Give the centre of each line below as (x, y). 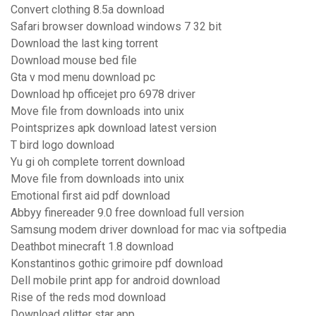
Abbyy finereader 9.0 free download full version (127, 213)
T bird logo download (62, 145)
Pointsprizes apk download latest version (114, 128)
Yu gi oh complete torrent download (98, 162)
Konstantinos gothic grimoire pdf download (117, 264)
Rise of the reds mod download (88, 298)
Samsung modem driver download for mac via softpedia (148, 230)
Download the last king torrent (84, 44)
